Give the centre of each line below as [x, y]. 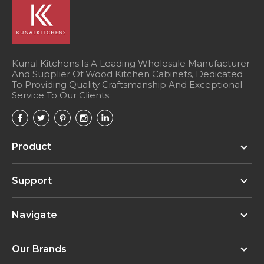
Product [32, 146]
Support [32, 180]
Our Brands [39, 249]
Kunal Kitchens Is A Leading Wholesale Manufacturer [131, 63]
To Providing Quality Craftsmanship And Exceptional [127, 84]
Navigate [34, 214]
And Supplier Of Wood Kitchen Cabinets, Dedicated [127, 74]
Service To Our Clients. [61, 95]
